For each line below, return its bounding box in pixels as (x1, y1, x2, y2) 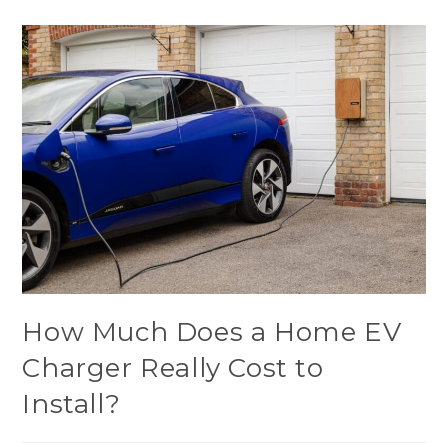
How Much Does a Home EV (22, 315, 402, 348)
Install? (22, 387, 121, 420)
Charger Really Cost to (22, 351, 324, 384)
